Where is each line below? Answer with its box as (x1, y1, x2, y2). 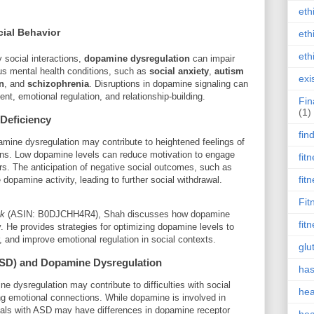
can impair (190, 53, 235, 64)
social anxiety (149, 65, 209, 76)
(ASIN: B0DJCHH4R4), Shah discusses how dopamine (5, 208, 230, 219)
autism (214, 65, 244, 76)
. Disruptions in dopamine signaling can (89, 78, 248, 89)
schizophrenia (27, 78, 89, 89)
